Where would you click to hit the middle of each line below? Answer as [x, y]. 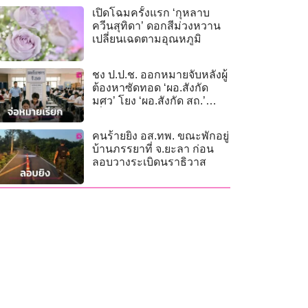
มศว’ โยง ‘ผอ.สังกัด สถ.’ [149, 100]
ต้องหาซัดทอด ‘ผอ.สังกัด [151, 87]
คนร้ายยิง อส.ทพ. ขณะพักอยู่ [161, 136]
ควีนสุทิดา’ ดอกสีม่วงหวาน [157, 26]
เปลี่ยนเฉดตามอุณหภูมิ [147, 39]
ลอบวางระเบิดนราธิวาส [150, 162]
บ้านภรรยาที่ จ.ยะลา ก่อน [153, 149]
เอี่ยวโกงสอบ [125, 113]
